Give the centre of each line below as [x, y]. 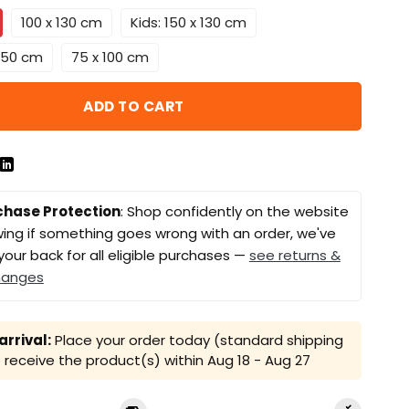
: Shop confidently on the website [234, 212]
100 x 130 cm [61, 22]
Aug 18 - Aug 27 [258, 361]
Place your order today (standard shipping [197, 341]
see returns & [294, 256]
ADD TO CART [134, 106]
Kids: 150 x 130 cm [188, 22]
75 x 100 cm [110, 57]
